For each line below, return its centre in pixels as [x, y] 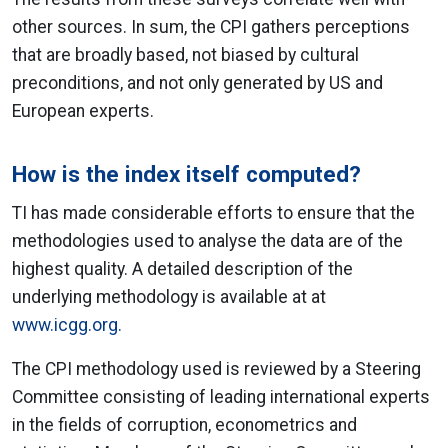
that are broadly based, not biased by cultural [185, 55]
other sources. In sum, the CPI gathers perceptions [211, 27]
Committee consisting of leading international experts [221, 397]
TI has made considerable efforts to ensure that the [213, 213]
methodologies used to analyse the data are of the [207, 241]
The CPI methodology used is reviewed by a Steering [216, 369]
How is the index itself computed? [186, 174]
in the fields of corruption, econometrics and [184, 425]
